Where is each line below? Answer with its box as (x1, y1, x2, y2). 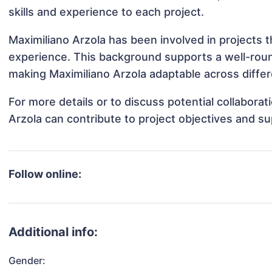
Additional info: (8, 225, 98, 240)
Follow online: (8, 168, 82, 181)
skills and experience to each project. (8, 5, 205, 19)
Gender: (8, 254, 46, 267)
